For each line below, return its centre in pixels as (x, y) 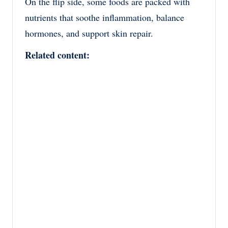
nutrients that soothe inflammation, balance (105, 17)
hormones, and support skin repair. (89, 33)
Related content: (57, 55)
